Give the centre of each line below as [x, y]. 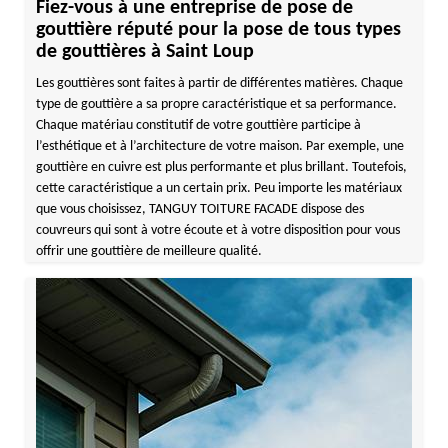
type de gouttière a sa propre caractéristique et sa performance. [216, 104]
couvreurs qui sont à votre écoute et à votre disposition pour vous [217, 230]
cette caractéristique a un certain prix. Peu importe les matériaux [218, 188]
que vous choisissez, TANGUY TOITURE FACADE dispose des [199, 209]
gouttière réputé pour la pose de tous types [218, 30]
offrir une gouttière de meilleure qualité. [148, 251]
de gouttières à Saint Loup [144, 52]
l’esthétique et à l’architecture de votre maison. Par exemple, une [219, 146]
